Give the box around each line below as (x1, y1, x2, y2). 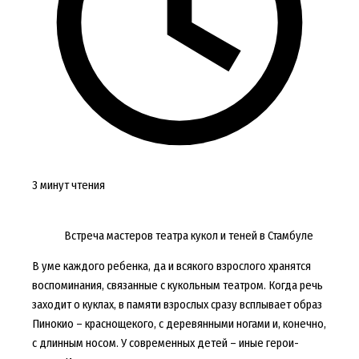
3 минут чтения (31, 178, 105, 193)
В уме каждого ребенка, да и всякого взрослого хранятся (31, 259, 311, 274)
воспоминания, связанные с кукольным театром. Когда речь (31, 278, 323, 293)
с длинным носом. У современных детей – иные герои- (31, 336, 299, 351)
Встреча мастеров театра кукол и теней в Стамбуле (63, 228, 313, 243)
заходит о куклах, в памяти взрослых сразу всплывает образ (31, 297, 322, 313)
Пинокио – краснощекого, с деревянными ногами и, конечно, (31, 317, 326, 332)
